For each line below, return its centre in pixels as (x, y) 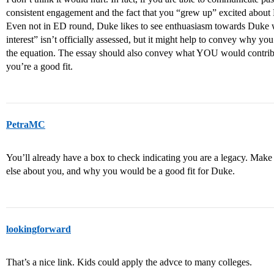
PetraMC (26, 125)
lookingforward (39, 229)
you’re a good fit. (39, 67)
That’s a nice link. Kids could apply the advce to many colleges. (129, 262)
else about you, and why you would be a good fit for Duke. (120, 171)
